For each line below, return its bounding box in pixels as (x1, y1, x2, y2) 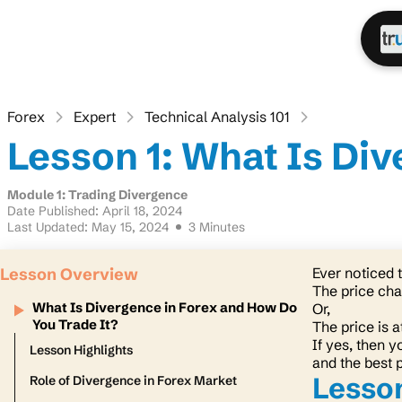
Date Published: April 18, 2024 (7, 203, 182, 219)
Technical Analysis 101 (144, 108, 290, 126)
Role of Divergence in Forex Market (30, 372, 240, 389)
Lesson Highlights (30, 342, 133, 358)
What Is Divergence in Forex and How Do (32, 299, 298, 316)
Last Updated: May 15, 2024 (7, 219, 169, 235)
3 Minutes (188, 219, 245, 235)
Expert (74, 108, 116, 126)
